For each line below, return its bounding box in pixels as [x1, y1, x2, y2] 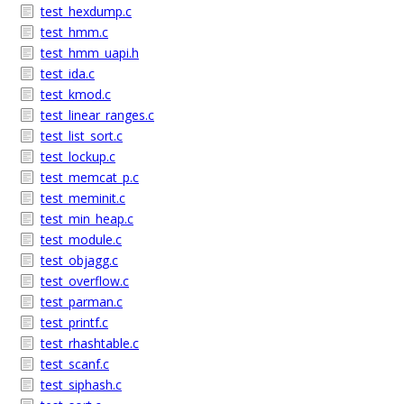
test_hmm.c [41, 23, 108, 41]
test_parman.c [41, 293, 123, 310]
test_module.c [41, 231, 122, 248]
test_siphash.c [41, 376, 122, 393]
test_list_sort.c [41, 127, 123, 144]
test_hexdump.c [41, 3, 132, 20]
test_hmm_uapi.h [41, 44, 139, 61]
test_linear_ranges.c [41, 106, 154, 124]
